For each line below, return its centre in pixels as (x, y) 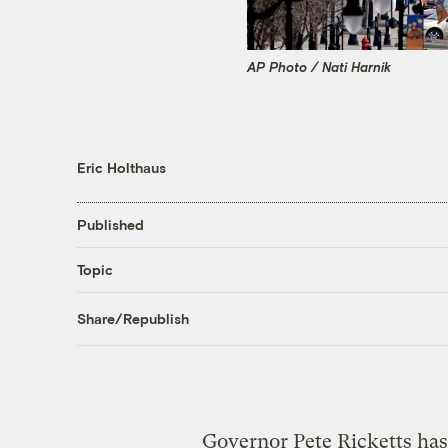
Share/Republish (132, 319)
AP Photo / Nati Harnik (319, 67)
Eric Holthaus (121, 167)
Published (110, 225)
